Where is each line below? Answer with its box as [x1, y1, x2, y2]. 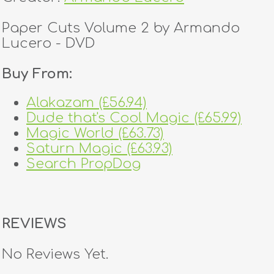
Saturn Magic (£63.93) [26, 141, 172, 157]
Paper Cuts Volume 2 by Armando [2, 20, 240, 35]
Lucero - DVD [2, 35, 95, 51]
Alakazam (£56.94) [26, 95, 147, 111]
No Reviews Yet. [2, 246, 108, 262]
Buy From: [2, 66, 72, 81]
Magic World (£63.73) [26, 125, 164, 141]
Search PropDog [26, 156, 141, 172]
